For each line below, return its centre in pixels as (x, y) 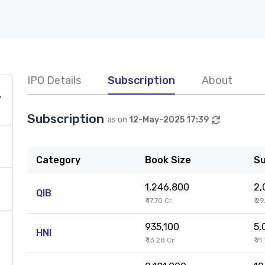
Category (58, 160)
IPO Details (54, 80)
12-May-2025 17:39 (169, 120)
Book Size (168, 160)
